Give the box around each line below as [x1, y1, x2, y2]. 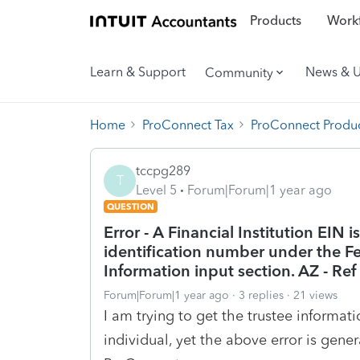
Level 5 [136, 182, 177, 198]
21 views [293, 288, 337, 302]
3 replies [239, 288, 284, 302]
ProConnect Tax [142, 117, 234, 133]
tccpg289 [136, 162, 190, 178]
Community [205, 64, 273, 80]
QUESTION [107, 200, 154, 212]
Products [249, 13, 301, 29]
